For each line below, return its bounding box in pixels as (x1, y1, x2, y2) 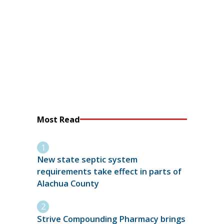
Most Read (37, 113, 80, 125)
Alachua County (37, 178, 99, 189)
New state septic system (37, 154, 137, 165)
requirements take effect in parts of (37, 166, 181, 177)
